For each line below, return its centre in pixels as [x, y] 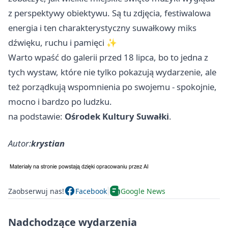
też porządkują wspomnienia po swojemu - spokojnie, [112, 87]
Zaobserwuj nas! [36, 191]
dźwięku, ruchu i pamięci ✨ [63, 43]
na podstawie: [36, 117]
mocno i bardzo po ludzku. [60, 102]
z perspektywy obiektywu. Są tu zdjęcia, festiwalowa [109, 13]
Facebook [91, 191]
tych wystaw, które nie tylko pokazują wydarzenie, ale [112, 72]
